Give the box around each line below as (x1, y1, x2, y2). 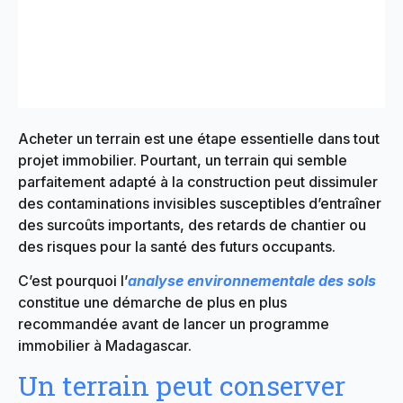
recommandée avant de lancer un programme (18, 315, 329, 334)
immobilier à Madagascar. (18, 336, 192, 355)
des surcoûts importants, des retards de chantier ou (18, 215, 366, 234)
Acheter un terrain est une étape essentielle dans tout (18, 129, 380, 148)
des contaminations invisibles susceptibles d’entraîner (18, 193, 381, 212)
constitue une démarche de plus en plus (18, 293, 287, 312)
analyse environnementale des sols (128, 272, 376, 291)
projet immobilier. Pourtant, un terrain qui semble (18, 150, 347, 169)
